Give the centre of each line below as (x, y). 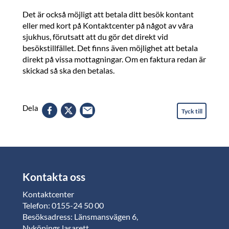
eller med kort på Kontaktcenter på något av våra (108, 25)
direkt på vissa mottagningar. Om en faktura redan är (114, 59)
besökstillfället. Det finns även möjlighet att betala (110, 48)
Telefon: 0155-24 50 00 (63, 205)
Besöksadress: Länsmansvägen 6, (80, 216)
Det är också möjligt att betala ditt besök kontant (108, 14)
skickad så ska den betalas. (68, 70)
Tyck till (192, 111)
